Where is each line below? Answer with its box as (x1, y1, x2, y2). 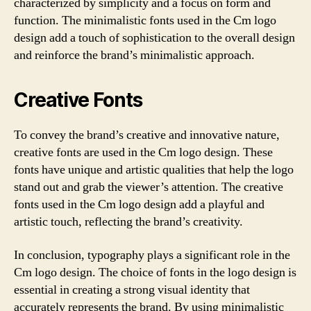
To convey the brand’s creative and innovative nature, (14, 127, 280, 143)
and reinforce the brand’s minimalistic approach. (14, 47, 255, 63)
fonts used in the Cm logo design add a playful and (14, 196, 264, 212)
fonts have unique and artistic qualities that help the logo (14, 162, 294, 178)
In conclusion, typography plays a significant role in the (14, 246, 290, 263)
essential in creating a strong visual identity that (14, 281, 250, 298)
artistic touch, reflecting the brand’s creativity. (14, 214, 243, 230)
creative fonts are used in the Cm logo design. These (14, 144, 273, 160)
